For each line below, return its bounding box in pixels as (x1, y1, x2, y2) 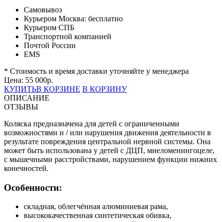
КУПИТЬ (4, 84, 36, 93)
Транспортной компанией (24, 32, 111, 41)
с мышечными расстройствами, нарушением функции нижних (4, 155, 217, 164)
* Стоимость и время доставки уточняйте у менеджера (4, 66, 189, 75)
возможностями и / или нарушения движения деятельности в (4, 128, 211, 137)
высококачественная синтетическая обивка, (24, 211, 171, 220)
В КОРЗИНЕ (36, 84, 80, 93)
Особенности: (4, 182, 62, 193)
